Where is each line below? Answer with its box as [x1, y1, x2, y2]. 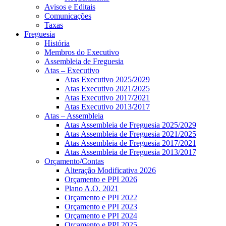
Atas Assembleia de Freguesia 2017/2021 [65, 138, 196, 147]
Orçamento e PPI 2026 [65, 175, 137, 184]
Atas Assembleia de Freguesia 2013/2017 [65, 147, 196, 156]
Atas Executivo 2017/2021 [65, 93, 150, 102]
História [44, 38, 70, 47]
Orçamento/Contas [44, 156, 104, 165]
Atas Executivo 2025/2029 [65, 75, 150, 84]
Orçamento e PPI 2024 [65, 211, 137, 220]
